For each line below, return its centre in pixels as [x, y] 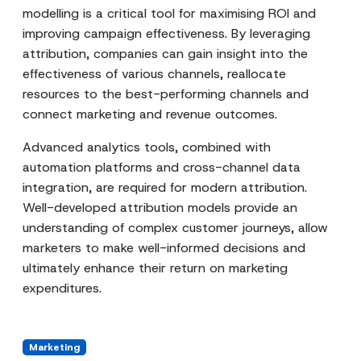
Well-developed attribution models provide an [160, 207]
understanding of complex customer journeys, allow [175, 228]
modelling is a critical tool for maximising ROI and [169, 13]
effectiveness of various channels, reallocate [154, 74]
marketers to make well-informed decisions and [164, 248]
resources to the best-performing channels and [166, 94]
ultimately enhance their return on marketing [155, 268]
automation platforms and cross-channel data [162, 167]
